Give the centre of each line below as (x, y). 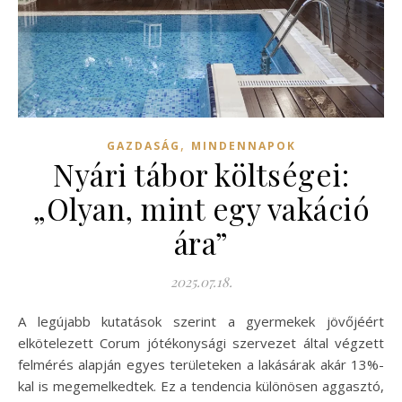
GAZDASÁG (143, 145)
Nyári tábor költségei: (201, 174)
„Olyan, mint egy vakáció (201, 208)
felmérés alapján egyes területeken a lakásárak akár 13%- (201, 364)
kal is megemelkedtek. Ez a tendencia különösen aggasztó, (201, 385)
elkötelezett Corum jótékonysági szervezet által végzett (201, 342)
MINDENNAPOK (243, 145)
